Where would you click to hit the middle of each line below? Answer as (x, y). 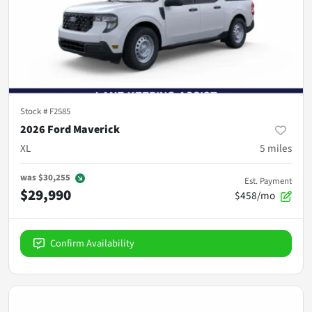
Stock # (35, 111)
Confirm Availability (92, 243)
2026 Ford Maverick (70, 129)
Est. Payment (268, 181)
